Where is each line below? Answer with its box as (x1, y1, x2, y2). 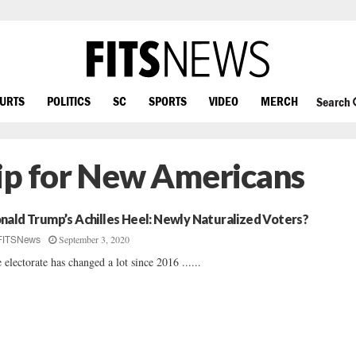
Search (315, 95, 353, 110)
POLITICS (47, 93, 91, 108)
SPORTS (149, 93, 187, 108)
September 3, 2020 (59, 233, 130, 246)
